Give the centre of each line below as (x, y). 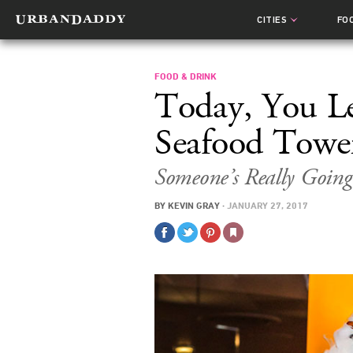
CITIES (272, 20)
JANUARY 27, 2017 (268, 205)
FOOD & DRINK (186, 76)
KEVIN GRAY (194, 205)
